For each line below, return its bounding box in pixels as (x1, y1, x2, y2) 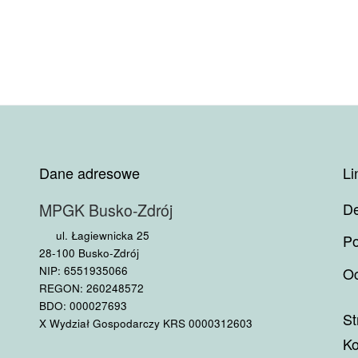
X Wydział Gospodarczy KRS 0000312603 (39, 315, 253, 332)
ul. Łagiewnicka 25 (52, 227, 149, 244)
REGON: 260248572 (39, 280, 144, 296)
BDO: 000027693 (39, 297, 127, 314)
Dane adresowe (39, 162, 140, 184)
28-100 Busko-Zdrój (39, 245, 139, 261)
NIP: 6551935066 (39, 262, 128, 279)
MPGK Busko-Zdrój (39, 199, 173, 222)
